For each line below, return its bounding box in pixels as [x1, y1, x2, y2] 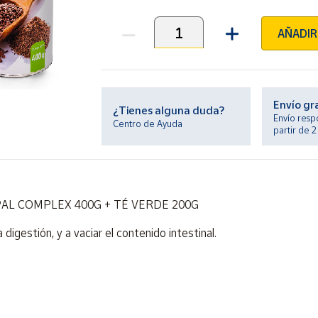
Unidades [100, 33, 147, 47]
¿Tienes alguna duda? [113, 104, 225, 116]
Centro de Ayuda [113, 118, 183, 129]
